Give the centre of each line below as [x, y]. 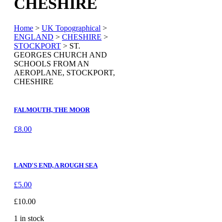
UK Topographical [71, 28]
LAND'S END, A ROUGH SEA [56, 166]
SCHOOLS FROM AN [52, 63]
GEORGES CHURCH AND [60, 55]
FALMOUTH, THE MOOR [52, 110]
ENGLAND [34, 37]
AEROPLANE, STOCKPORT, [64, 72]
